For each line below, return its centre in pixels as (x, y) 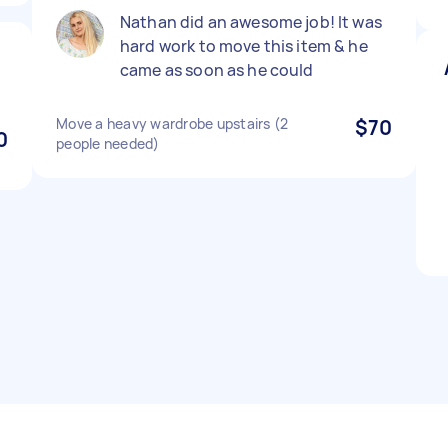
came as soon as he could (217, 70)
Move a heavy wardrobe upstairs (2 (172, 123)
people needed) (108, 143)
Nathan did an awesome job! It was (251, 22)
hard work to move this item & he (244, 46)
